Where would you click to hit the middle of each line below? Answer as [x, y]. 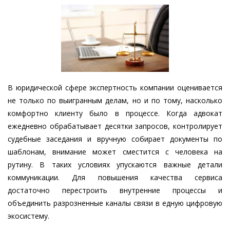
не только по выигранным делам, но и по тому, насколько [115, 101]
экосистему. [28, 216]
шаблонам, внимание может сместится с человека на [115, 152]
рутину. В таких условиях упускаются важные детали [115, 165]
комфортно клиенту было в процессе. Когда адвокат [115, 113]
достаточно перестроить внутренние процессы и [115, 190]
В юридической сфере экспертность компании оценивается [115, 88]
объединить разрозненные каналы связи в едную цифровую [115, 203]
